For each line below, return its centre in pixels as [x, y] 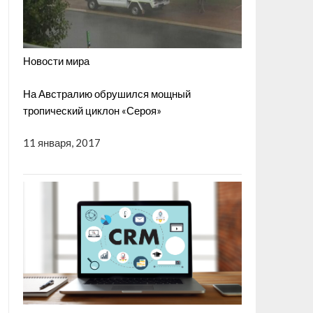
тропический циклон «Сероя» [92, 110]
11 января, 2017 [61, 143]
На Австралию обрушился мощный [107, 93]
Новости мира [56, 61]
